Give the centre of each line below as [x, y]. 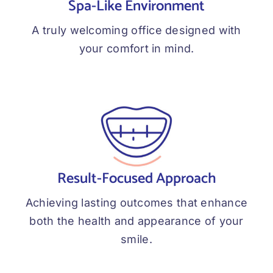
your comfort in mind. [136, 49]
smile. [136, 239]
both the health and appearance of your [136, 221]
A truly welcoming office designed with [136, 30]
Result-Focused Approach [136, 179]
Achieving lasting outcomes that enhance [136, 203]
